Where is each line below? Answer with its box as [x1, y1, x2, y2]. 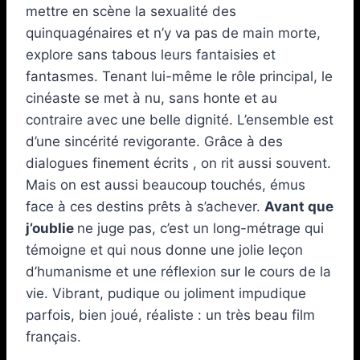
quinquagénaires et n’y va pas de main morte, [26, 24, 321, 41]
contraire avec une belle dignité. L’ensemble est [26, 111, 333, 128]
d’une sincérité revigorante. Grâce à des [26, 133, 283, 149]
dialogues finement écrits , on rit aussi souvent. [26, 154, 331, 171]
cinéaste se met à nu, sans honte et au [26, 89, 277, 106]
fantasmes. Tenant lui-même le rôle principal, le [26, 67, 333, 84]
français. [26, 328, 81, 345]
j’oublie [26, 219, 77, 236]
